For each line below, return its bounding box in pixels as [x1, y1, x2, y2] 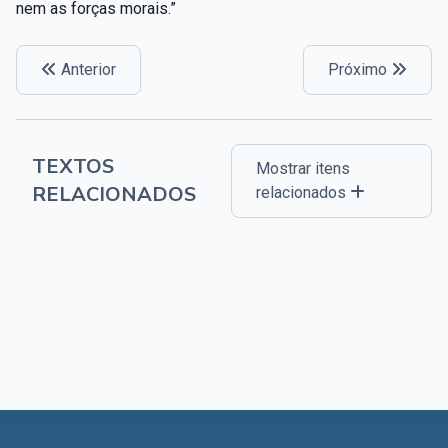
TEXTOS [32, 152, 114, 180]
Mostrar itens [256, 158, 351, 178]
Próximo [328, 59, 391, 79]
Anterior [57, 59, 116, 79]
